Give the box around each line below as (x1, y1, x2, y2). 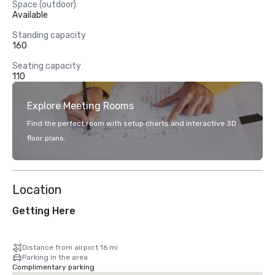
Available (12, 10, 48, 20)
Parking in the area (22, 253, 88, 261)
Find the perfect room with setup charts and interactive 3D (27, 119, 236, 128)
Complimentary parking (12, 263, 95, 271)
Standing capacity (12, 30, 86, 41)
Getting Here (12, 205, 76, 217)
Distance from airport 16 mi (22, 243, 118, 252)
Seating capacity (12, 61, 81, 71)
